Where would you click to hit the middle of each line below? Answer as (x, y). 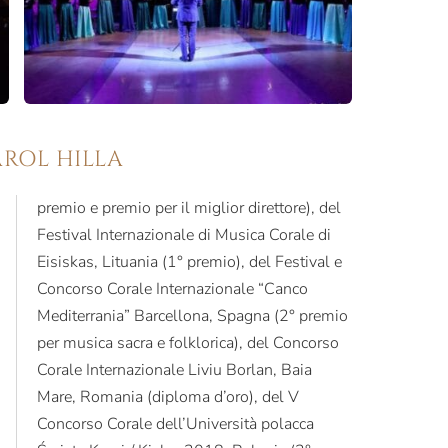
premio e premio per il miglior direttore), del (188, 207)
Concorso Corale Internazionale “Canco (172, 288)
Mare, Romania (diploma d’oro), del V (167, 396)
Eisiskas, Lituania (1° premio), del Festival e (189, 261)
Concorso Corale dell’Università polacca (175, 423)
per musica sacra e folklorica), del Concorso (187, 342)
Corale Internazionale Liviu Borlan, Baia (174, 369)
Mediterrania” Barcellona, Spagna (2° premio (192, 315)
